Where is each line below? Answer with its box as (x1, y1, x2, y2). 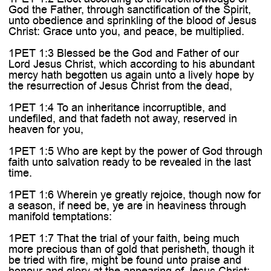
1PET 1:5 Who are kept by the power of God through (8, 143, 263, 158)
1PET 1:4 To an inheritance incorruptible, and (8, 100, 226, 115)
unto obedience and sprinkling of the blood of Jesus (8, 13, 256, 28)
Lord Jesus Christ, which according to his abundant (8, 56, 255, 71)
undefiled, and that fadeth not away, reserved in (8, 111, 237, 126)
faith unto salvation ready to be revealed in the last (8, 154, 251, 169)
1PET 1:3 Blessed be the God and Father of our (8, 45, 239, 60)
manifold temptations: (8, 209, 112, 224)
